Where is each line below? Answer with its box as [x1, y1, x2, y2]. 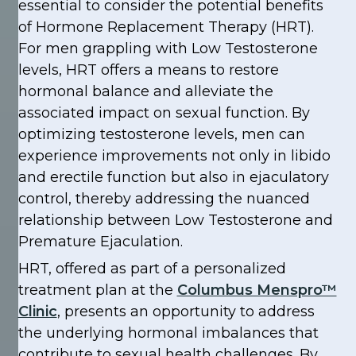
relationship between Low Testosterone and [17, 211, 333, 229]
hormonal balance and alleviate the [17, 82, 273, 100]
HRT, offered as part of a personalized [17, 260, 286, 277]
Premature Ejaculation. [17, 232, 183, 250]
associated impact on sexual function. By [17, 103, 310, 122]
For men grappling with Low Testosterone [17, 39, 318, 57]
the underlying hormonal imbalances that [17, 324, 319, 342]
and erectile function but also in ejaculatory [17, 168, 329, 186]
